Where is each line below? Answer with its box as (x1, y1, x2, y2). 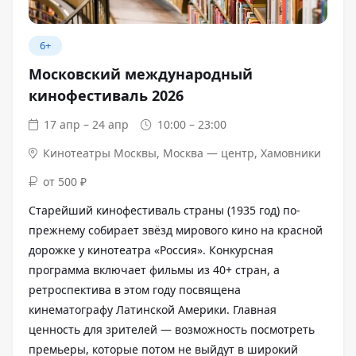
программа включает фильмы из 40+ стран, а (29, 262, 280, 278)
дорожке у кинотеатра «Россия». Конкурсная (29, 242, 273, 258)
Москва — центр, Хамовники (163, 145, 322, 161)
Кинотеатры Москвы (43, 145, 157, 161)
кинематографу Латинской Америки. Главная (29, 302, 277, 318)
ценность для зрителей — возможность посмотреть (29, 322, 315, 338)
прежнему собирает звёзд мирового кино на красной (29, 222, 323, 238)
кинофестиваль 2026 (29, 86, 184, 106)
